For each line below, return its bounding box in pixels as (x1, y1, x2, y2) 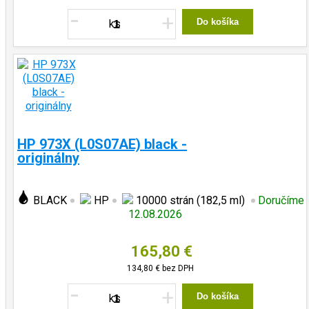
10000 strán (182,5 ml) (132, 194, 248, 207)
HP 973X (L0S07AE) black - (17, 136, 187, 152)
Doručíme (257, 194, 304, 207)
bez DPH (159, 263, 194, 273)
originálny (17, 150, 79, 166)
